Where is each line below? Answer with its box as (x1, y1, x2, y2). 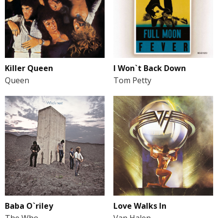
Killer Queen (5, 63, 53, 74)
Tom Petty (113, 75, 151, 86)
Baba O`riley (5, 200, 53, 212)
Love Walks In (113, 200, 166, 212)
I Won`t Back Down (113, 63, 186, 74)
